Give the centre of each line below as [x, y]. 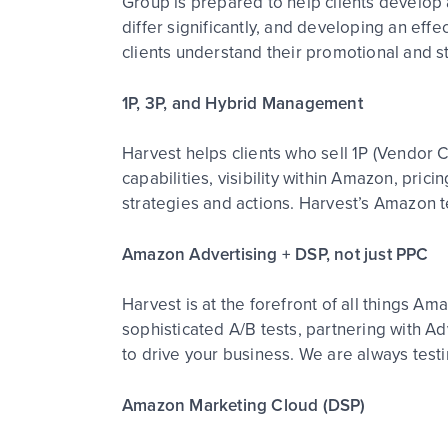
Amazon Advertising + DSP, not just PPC [275, 254]
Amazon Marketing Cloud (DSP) [244, 405]
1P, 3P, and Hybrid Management [242, 103]
